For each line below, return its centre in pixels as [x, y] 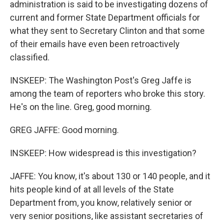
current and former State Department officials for [105, 17]
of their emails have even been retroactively [95, 44]
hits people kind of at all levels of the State [92, 189]
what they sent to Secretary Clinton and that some [107, 31]
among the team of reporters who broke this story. [108, 94]
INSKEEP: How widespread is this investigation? [103, 153]
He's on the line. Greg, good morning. [81, 107]
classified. [30, 57]
